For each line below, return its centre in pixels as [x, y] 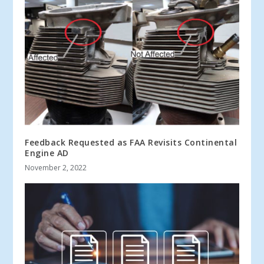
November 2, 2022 [56, 168]
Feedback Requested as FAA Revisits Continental [131, 143]
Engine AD [47, 153]
